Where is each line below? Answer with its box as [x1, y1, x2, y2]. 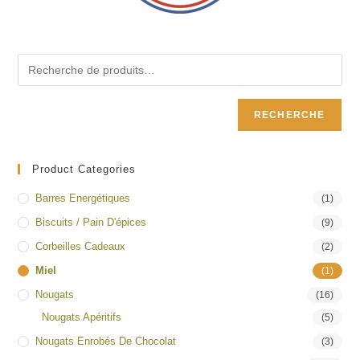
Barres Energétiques [35, 192, 131, 205]
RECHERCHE [253, 109, 325, 121]
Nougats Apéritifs [42, 311, 122, 324]
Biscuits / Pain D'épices [35, 216, 147, 229]
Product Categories [32, 163, 137, 176]
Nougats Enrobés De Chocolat [35, 335, 177, 348]
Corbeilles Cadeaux [35, 240, 126, 253]
